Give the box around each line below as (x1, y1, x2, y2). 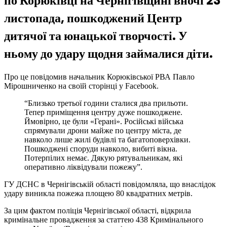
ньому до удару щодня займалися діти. (4, 45, 213, 62)
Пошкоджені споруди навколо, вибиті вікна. (24, 144, 177, 153)
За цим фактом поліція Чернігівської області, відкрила (4, 206, 191, 215)
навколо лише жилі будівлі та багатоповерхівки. (24, 135, 191, 144)
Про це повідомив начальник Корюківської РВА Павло (4, 72, 195, 81)
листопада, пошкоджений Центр (4, 10, 182, 27)
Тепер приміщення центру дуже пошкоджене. (24, 107, 182, 117)
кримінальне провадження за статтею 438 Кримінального (4, 215, 203, 224)
